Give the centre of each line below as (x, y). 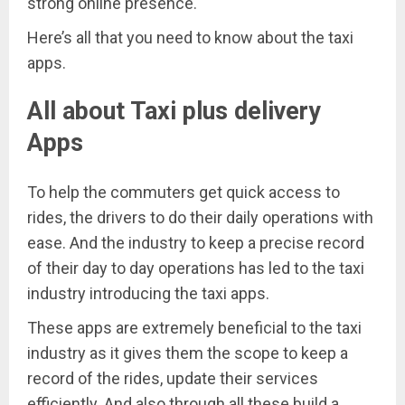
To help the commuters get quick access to (184, 192)
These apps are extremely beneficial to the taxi (194, 327)
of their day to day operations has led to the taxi (196, 268)
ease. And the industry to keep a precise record (196, 242)
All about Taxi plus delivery (174, 112)
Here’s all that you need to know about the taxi (190, 38)
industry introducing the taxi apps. (150, 293)
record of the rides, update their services (173, 378)
